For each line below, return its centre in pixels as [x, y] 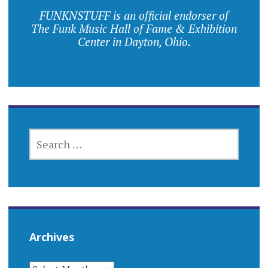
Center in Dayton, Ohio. [134, 41]
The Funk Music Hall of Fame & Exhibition [134, 28]
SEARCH [46, 135]
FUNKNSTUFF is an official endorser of [134, 15]
